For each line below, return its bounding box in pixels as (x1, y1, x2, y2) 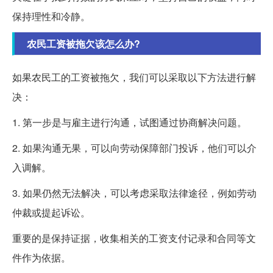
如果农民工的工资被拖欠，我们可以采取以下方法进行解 (12, 70, 256, 85)
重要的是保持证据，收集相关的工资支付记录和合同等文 (12, 231, 256, 246)
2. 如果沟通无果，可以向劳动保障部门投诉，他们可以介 (12, 141, 257, 155)
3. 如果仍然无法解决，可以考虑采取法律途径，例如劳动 (12, 186, 257, 200)
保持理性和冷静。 (12, 9, 90, 24)
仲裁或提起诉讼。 (12, 205, 90, 220)
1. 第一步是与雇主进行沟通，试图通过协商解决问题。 (12, 115, 247, 130)
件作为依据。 (12, 250, 71, 265)
